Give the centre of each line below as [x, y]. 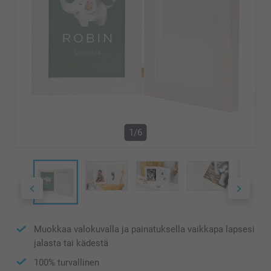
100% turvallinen [67, 262]
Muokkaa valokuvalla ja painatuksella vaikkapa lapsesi [144, 230]
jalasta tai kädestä [71, 243]
